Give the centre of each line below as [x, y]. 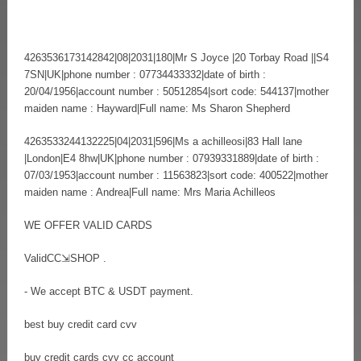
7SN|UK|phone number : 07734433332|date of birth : [145, 74]
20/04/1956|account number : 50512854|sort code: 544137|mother [176, 91]
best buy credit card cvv [81, 324]
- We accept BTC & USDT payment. [109, 291]
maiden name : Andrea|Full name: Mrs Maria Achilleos [150, 192]
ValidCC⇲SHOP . [65, 258]
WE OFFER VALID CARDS [88, 225]
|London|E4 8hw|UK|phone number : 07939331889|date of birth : [172, 158]
